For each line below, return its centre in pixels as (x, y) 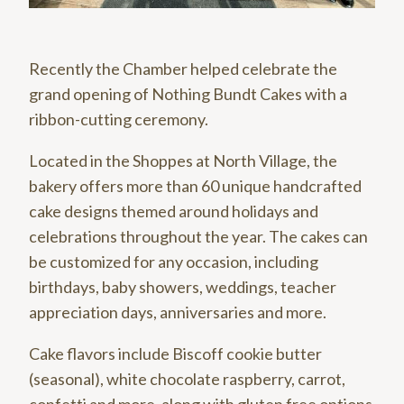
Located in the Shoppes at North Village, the (183, 160)
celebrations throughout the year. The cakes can (198, 236)
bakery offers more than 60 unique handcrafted (195, 185)
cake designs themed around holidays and (174, 211)
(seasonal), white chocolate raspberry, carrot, (187, 378)
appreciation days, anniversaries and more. (178, 312)
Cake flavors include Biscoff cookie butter (175, 353)
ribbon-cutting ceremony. (119, 119)
